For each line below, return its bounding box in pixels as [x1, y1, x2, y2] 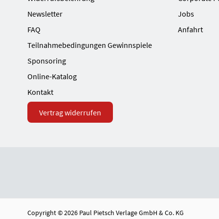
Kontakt [27, 87, 53, 97]
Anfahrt [178, 24, 203, 35]
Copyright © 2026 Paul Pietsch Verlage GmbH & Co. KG [27, 208, 184, 217]
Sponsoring [27, 56, 66, 66]
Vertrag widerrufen [39, 108, 101, 118]
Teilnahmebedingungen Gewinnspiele [27, 40, 152, 50]
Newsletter [27, 9, 63, 19]
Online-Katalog [27, 71, 77, 82]
